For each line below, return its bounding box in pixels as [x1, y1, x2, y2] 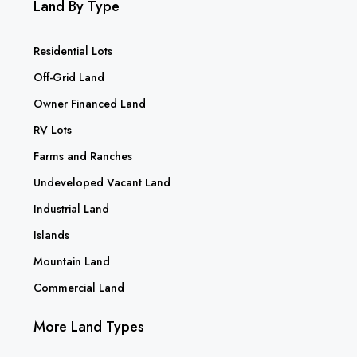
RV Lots [33, 121, 72, 138]
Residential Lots [33, 42, 112, 59]
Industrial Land [33, 200, 109, 217]
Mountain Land [33, 253, 110, 269]
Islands [33, 226, 69, 243]
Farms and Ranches [33, 147, 132, 164]
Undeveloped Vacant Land [33, 174, 171, 190]
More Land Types [33, 316, 144, 337]
